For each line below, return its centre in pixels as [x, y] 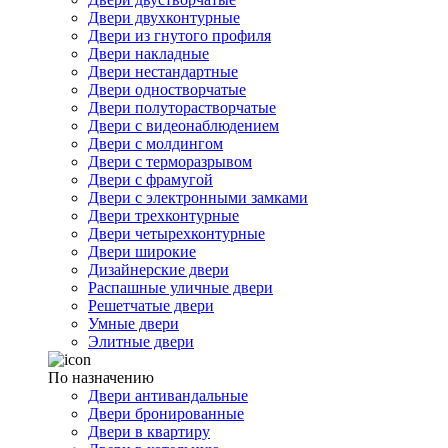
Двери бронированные [166, 413]
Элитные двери [141, 341]
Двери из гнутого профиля [179, 35]
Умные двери [133, 323]
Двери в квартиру [149, 431]
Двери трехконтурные [163, 215]
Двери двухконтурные [164, 17]
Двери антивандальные [168, 395]
